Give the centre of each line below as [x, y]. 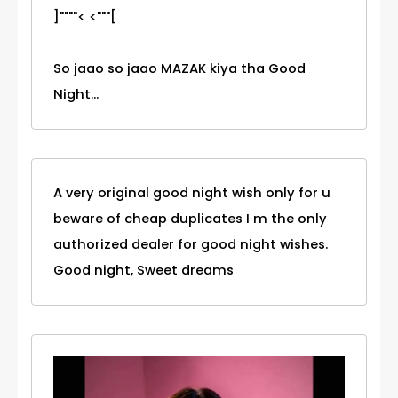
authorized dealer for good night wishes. [191, 245]
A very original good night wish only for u [192, 193]
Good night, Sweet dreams [143, 271]
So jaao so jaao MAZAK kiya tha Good [179, 69]
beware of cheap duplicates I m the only [190, 219]
